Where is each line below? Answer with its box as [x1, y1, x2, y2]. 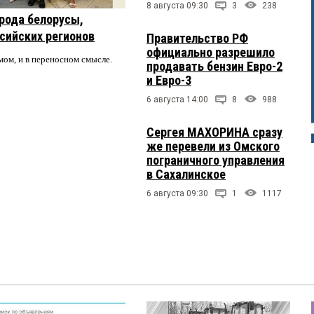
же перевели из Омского [146, 138, 280, 153]
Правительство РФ [146, 30, 248, 46]
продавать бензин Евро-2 [146, 58, 282, 74]
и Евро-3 [146, 72, 191, 88]
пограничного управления [146, 152, 285, 168]
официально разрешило [146, 44, 275, 60]
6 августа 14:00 [146, 94, 208, 104]
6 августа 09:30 [146, 188, 208, 198]
